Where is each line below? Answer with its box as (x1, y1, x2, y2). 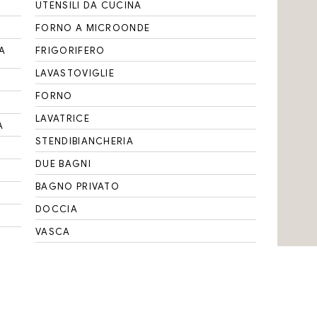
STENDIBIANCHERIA (35, 135, 134, 147)
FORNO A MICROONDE (35, 22, 151, 34)
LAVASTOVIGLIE (35, 67, 115, 79)
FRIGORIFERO (35, 45, 105, 57)
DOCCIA (35, 203, 78, 215)
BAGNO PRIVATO (35, 180, 120, 192)
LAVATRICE (35, 113, 90, 125)
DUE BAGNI (35, 158, 91, 170)
